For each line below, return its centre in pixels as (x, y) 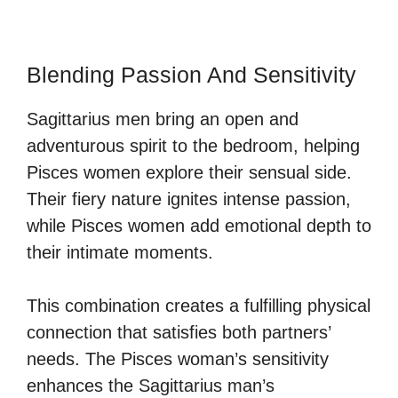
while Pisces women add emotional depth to (199, 225)
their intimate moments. (120, 252)
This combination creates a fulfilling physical (199, 305)
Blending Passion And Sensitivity (191, 74)
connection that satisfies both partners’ (179, 332)
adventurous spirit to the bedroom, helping (193, 145)
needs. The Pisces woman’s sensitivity (178, 358)
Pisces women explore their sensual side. (189, 172)
